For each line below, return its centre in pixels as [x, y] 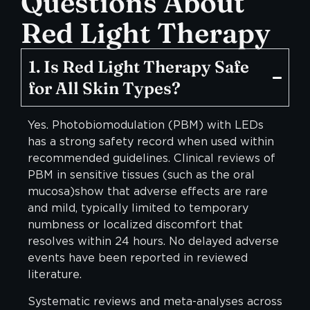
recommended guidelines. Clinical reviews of [152, 158]
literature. [55, 275]
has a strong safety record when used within [151, 142]
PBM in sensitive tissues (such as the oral [141, 175]
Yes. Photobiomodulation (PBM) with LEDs [146, 125]
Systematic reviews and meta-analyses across [155, 301]
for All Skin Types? [104, 89]
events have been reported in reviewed [138, 258]
